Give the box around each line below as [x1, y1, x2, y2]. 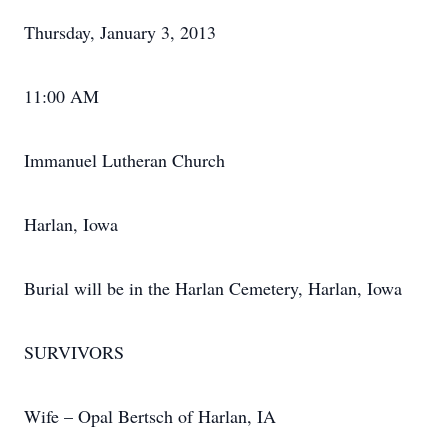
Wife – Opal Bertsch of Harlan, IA [24, 404, 276, 428]
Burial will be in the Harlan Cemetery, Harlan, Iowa [24, 276, 402, 300]
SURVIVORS [24, 340, 124, 364]
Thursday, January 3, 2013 [24, 20, 216, 44]
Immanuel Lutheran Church [24, 148, 225, 172]
